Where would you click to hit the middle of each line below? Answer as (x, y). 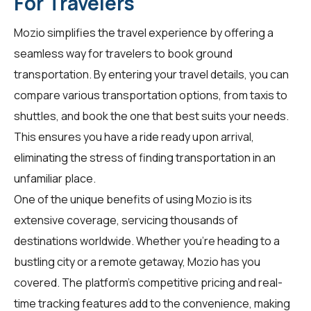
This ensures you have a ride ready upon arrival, (134, 136)
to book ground (192, 53)
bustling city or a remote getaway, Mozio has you (137, 261)
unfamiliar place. (55, 178)
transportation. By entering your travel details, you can (151, 74)
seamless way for (60, 53)
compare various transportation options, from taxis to (151, 95)
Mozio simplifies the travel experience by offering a (144, 32)
